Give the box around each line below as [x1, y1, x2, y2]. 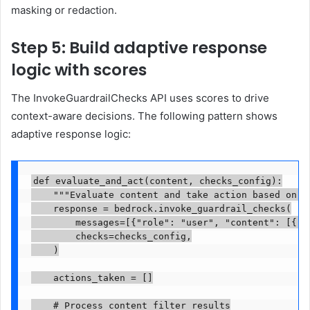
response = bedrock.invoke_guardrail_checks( [30, 203, 291, 214]
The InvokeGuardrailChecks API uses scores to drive [11, 91, 269, 104]
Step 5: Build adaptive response [11, 37, 267, 60]
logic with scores [11, 59, 147, 82]
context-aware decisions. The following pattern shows [11, 109, 277, 122]
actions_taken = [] [30, 272, 153, 283]
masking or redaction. [11, 3, 117, 17]
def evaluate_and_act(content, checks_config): [33, 175, 282, 186]
